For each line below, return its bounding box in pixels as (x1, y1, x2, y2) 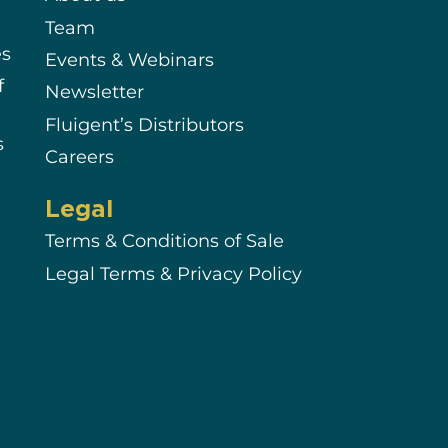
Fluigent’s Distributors (44, 114, 244, 136)
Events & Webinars (44, 49, 214, 71)
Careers (44, 146, 114, 168)
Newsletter (44, 81, 144, 103)
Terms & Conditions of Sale (44, 230, 284, 252)
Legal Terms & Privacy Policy (44, 263, 302, 285)
